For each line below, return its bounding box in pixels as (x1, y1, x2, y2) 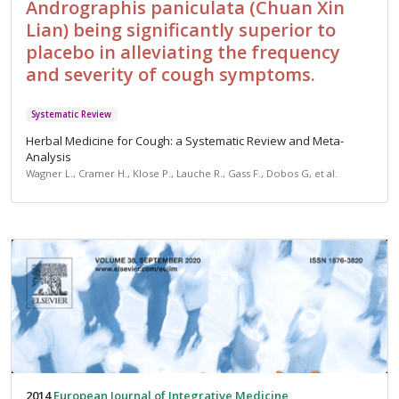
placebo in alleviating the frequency (26, 40, 340, 65)
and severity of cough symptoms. (26, 62, 315, 87)
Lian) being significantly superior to (26, 18, 336, 43)
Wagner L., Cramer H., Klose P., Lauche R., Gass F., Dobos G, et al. (26, 166, 338, 180)
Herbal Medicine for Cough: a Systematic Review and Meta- (26, 132, 344, 149)
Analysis (26, 148, 71, 165)
